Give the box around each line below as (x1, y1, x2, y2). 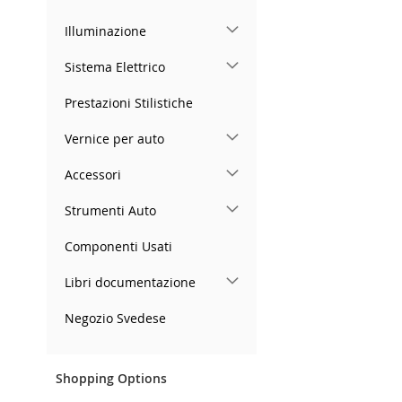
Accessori (65, 165, 121, 183)
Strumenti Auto (65, 201, 156, 219)
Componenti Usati (65, 237, 172, 255)
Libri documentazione (65, 273, 196, 291)
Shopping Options (56, 369, 167, 387)
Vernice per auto (65, 129, 164, 147)
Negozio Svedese (65, 309, 166, 327)
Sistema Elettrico (65, 57, 165, 75)
